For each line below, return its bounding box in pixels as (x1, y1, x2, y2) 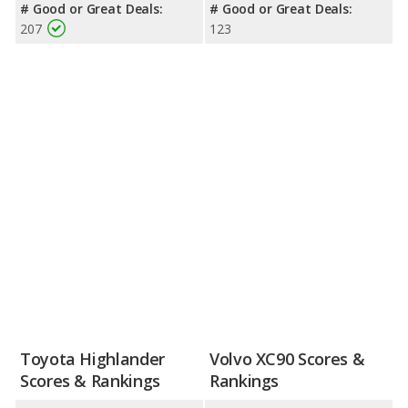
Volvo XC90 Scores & (209, 348, 365, 371)
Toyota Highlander (20, 348, 165, 371)
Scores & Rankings (20, 370, 160, 393)
